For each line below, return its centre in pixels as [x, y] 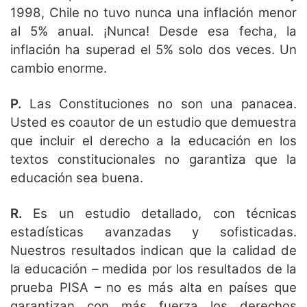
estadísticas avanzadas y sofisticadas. [153, 232]
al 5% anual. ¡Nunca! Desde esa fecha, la [153, 32]
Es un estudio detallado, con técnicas [159, 214]
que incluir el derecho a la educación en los [153, 141]
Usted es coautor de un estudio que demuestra [153, 123]
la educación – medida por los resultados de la [153, 269]
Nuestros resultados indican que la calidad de [153, 251]
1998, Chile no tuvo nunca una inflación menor [153, 13]
